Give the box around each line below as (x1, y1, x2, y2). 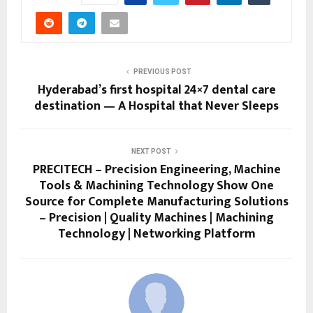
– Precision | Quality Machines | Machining (39, 208, 274, 229)
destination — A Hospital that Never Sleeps (34, 96, 279, 117)
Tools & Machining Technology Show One (39, 175, 274, 197)
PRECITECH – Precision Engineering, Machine (32, 159, 281, 181)
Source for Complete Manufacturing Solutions (24, 191, 289, 213)
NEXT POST (131, 147, 171, 156)
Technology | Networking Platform (57, 224, 256, 245)
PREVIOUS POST (133, 68, 191, 76)
